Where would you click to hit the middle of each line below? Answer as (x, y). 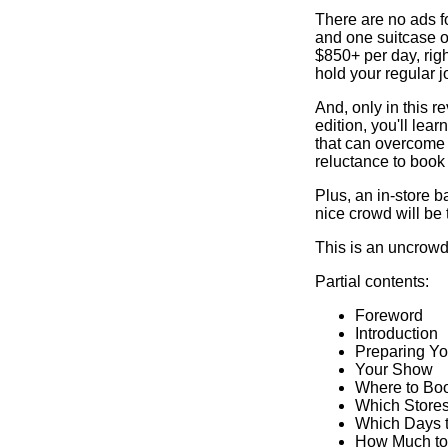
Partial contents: (372, 281)
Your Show (394, 369)
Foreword (389, 315)
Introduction (396, 333)
